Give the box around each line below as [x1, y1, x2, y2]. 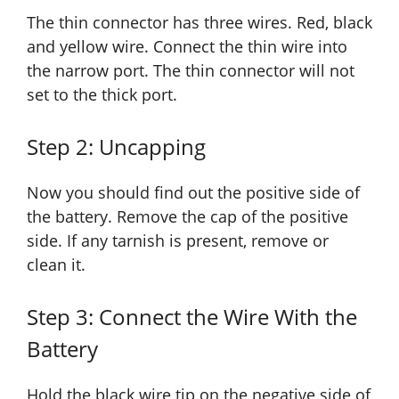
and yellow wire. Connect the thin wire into [27, 36, 347, 58]
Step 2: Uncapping [27, 132, 206, 162]
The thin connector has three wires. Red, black [27, 12, 372, 34]
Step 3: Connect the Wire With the [27, 302, 357, 332]
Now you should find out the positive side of [27, 182, 360, 204]
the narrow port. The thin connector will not [27, 60, 354, 82]
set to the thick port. [27, 84, 177, 106]
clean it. [27, 254, 85, 276]
